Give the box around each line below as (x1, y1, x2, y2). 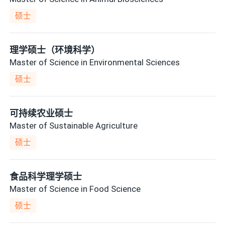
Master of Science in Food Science (10, 183, 141, 194)
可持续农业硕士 (10, 108, 73, 119)
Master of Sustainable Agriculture (10, 120, 138, 131)
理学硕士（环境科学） (10, 45, 100, 56)
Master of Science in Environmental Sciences (10, 57, 180, 67)
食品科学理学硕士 (10, 171, 82, 182)
